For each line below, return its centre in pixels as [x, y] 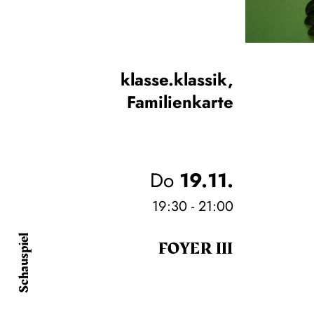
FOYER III [196, 249]
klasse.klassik [174, 80]
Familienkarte [180, 102]
